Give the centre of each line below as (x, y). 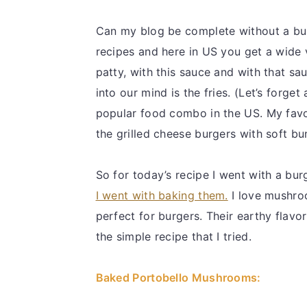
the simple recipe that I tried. (173, 236)
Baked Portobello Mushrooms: (178, 277)
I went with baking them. (162, 195)
